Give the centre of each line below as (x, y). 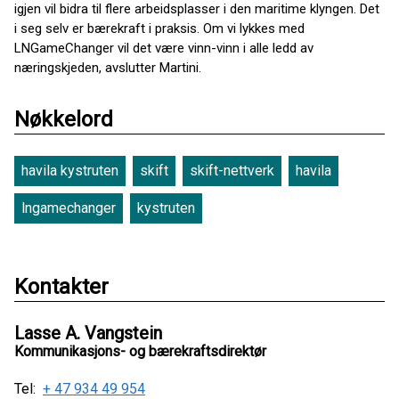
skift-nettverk (232, 171)
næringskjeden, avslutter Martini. (108, 68)
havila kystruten (70, 171)
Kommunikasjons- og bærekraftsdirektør (140, 351)
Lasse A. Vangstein (88, 333)
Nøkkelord (64, 119)
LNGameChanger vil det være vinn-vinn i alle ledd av (164, 48)
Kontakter (61, 287)
